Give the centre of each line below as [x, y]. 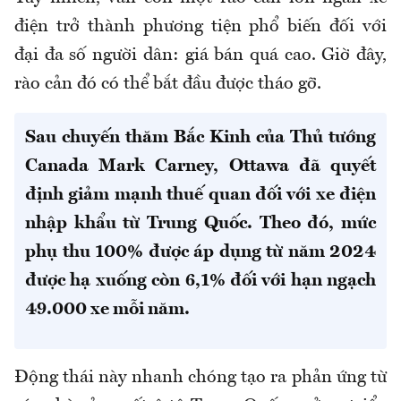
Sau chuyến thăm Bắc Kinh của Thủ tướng [200, 137]
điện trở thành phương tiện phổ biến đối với [200, 26]
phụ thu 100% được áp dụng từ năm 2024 [200, 252]
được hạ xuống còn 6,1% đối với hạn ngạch [200, 281]
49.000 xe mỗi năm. [107, 309]
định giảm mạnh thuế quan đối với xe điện [200, 195]
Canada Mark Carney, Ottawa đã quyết [200, 166]
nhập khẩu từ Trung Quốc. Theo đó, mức [200, 223]
